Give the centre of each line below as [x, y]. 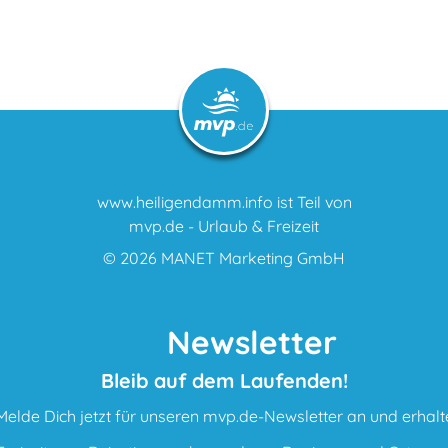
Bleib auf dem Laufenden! [224, 380]
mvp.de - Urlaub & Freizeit [224, 225]
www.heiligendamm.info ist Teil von [224, 201]
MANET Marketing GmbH [253, 257]
